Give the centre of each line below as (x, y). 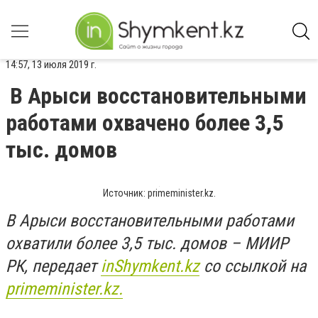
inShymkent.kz (150, 266)
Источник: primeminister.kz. (159, 193)
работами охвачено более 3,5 (144, 123)
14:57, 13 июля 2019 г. (51, 65)
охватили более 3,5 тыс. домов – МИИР (147, 243)
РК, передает (53, 266)
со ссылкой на (253, 266)
